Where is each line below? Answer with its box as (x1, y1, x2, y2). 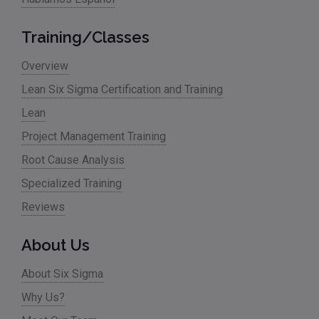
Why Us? (21, 291, 65, 305)
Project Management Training (21, 130, 166, 144)
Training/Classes (21, 28, 150, 47)
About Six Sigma (21, 267, 103, 281)
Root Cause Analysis (21, 153, 125, 167)
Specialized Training (21, 177, 122, 191)
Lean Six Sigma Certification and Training (21, 83, 223, 97)
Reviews (21, 200, 65, 214)
